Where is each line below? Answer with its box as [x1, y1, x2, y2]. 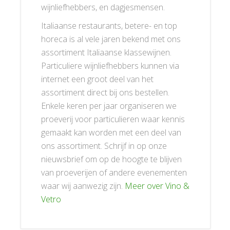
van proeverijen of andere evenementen [41, 167, 187, 178]
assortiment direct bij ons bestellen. [41, 87, 169, 98]
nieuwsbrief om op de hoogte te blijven [41, 154, 182, 165]
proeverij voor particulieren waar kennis [41, 113, 185, 125]
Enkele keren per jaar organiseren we [41, 100, 177, 111]
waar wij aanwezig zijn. [41, 180, 125, 191]
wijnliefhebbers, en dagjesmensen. [41, 2, 165, 13]
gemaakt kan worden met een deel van [41, 127, 181, 138]
